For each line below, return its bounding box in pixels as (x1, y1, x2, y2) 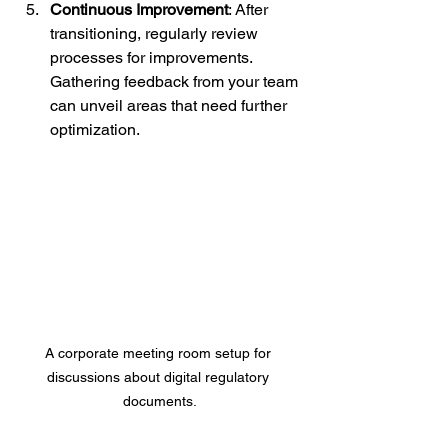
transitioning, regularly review (50, 23, 262, 43)
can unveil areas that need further (50, 95, 291, 115)
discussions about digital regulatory (47, 369, 273, 386)
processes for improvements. (50, 47, 256, 67)
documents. (123, 393, 197, 410)
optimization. (50, 119, 140, 139)
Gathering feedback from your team (50, 71, 302, 91)
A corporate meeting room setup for (45, 345, 275, 362)
